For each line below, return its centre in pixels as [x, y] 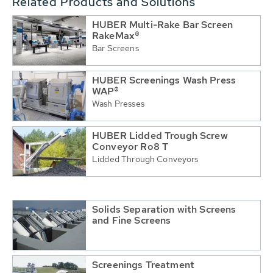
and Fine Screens [132, 220]
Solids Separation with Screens [164, 209]
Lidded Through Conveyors [145, 159]
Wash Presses [118, 103]
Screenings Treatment [143, 264]
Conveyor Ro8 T [130, 146]
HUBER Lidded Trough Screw [160, 135]
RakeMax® [116, 35]
